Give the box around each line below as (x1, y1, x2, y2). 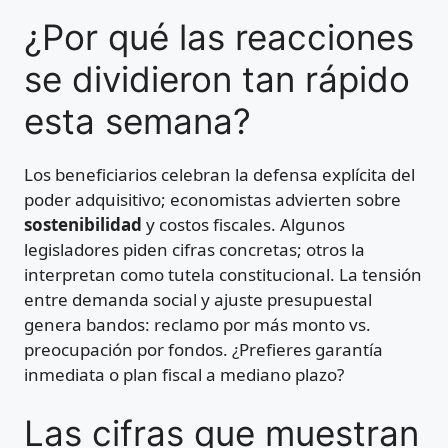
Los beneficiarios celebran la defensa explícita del (24, 162, 415, 186)
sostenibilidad (24, 212, 142, 236)
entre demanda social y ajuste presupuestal (24, 287, 372, 311)
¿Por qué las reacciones (24, 15, 414, 58)
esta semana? (24, 99, 251, 142)
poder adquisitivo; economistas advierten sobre (24, 187, 401, 211)
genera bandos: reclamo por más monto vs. (24, 312, 371, 336)
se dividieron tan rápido (24, 57, 410, 100)
